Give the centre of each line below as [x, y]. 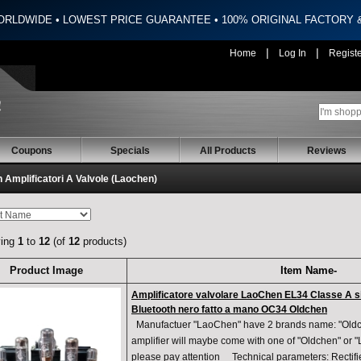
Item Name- [308, 271]
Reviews [326, 151]
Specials [130, 151]
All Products [228, 151]
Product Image [46, 271]
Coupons [31, 151]
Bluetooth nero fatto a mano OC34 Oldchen [229, 310]
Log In [293, 53]
